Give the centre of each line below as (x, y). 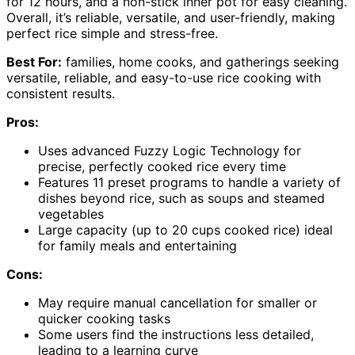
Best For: (34, 62)
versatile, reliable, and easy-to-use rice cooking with (164, 78)
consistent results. (61, 94)
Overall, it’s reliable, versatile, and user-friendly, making (171, 18)
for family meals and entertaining (137, 246)
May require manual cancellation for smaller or (177, 303)
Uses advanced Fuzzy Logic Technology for (170, 151)
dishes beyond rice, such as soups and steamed (181, 198)
